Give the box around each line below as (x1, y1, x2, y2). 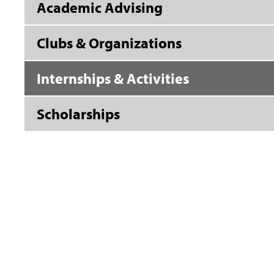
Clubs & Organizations (37, 34, 182, 52)
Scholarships (37, 105, 120, 123)
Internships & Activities (37, 69, 189, 87)
